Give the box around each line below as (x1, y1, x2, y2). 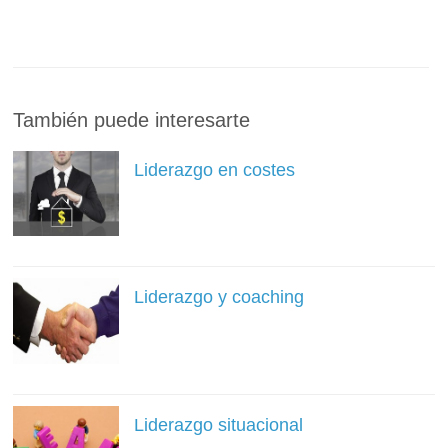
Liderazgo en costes (133, 160, 295, 181)
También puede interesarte (13, 109, 251, 132)
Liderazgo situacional (133, 414, 303, 435)
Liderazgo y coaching (133, 287, 304, 308)
